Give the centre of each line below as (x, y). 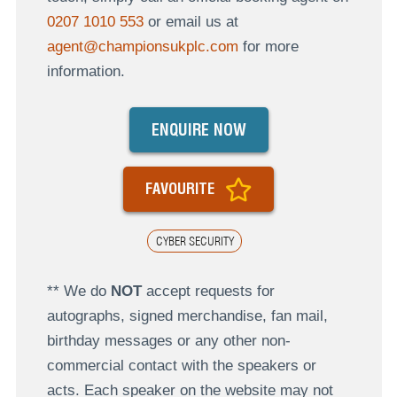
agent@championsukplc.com (142, 47)
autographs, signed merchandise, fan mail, (187, 315)
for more (268, 47)
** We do (78, 291)
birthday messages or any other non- (168, 340)
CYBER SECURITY (195, 241)
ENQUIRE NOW (198, 129)
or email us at (191, 22)
